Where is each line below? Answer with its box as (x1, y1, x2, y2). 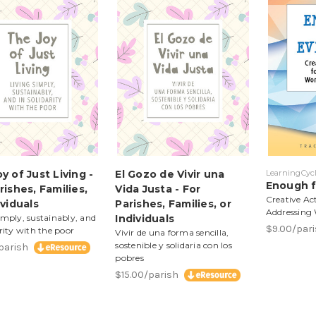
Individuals (115, 212, 175, 225)
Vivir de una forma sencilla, (115, 226, 229, 238)
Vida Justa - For (115, 182, 201, 195)
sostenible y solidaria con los (115, 239, 232, 250)
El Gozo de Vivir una (115, 167, 225, 181)
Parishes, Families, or (115, 197, 231, 210)
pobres (115, 252, 144, 263)
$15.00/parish (115, 268, 181, 281)
